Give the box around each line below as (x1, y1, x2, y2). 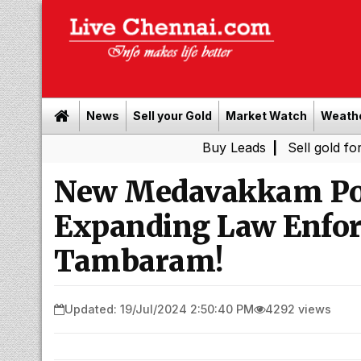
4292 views (265, 301, 331, 316)
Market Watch (226, 109, 307, 122)
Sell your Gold (133, 109, 212, 122)
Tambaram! (54, 243, 223, 280)
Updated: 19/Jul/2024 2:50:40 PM (64, 301, 254, 316)
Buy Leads (136, 139, 201, 156)
